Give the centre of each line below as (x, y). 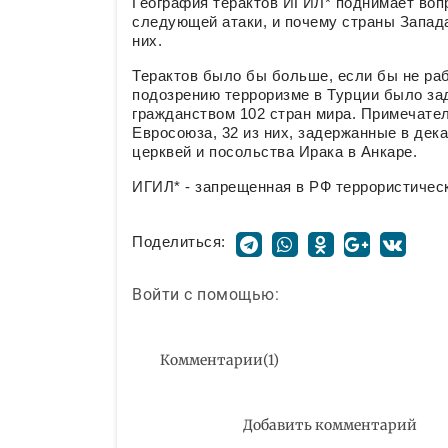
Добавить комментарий (329, 424)
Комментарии (211, 359)
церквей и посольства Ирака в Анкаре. (274, 152)
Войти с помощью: (205, 294)
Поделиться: (179, 242)
